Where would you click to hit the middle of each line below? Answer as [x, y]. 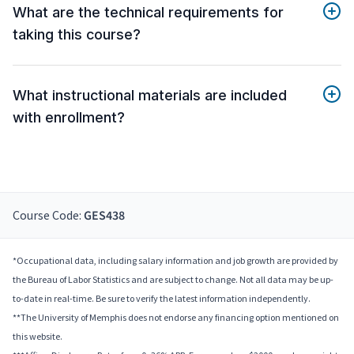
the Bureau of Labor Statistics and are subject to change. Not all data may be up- [173, 280]
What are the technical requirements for [148, 13]
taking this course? [77, 35]
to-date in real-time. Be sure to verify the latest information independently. [162, 299]
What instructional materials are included [150, 96]
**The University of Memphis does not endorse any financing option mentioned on [176, 318]
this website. [38, 337]
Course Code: [48, 215]
